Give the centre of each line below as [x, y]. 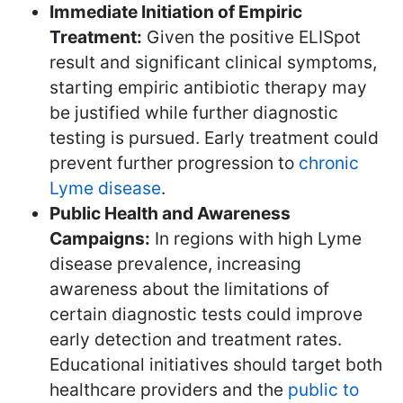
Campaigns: [100, 238]
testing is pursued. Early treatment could [214, 137]
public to [323, 389]
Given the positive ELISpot [251, 36]
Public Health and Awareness [170, 213]
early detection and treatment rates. [196, 339]
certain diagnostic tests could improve [206, 313]
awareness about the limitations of [189, 288]
